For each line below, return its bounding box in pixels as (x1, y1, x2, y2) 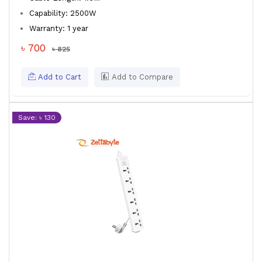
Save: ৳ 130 (18, 113, 56, 122)
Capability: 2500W (29, 9, 99, 18)
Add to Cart (36, 73, 81, 81)
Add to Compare (109, 73, 173, 81)
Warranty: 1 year (29, 24, 91, 33)
